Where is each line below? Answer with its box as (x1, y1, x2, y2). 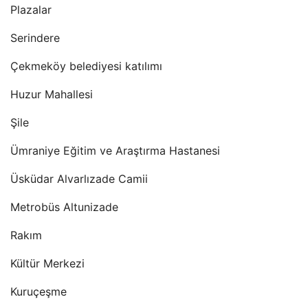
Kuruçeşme (10, 285, 67, 298)
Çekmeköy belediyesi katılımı (10, 59, 162, 73)
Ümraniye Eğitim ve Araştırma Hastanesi (10, 144, 220, 157)
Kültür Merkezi (10, 256, 85, 270)
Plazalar (10, 3, 52, 16)
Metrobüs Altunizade (10, 200, 118, 214)
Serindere (10, 31, 60, 45)
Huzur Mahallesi (10, 87, 93, 101)
